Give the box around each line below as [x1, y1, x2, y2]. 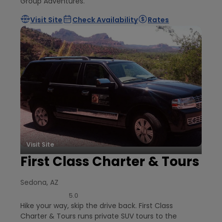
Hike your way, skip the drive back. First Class [20, 200, 173, 211]
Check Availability [72, 14, 138, 25]
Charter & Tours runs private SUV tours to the [20, 211, 177, 221]
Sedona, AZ [20, 177, 59, 188]
